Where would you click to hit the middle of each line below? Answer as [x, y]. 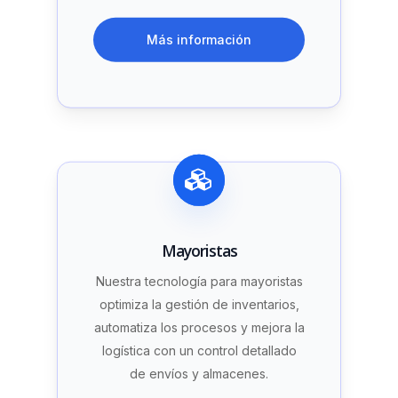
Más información [199, 40]
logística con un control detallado [199, 350]
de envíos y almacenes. [199, 373]
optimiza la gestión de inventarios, [199, 304]
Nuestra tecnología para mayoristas [199, 281]
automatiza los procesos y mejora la [199, 327]
